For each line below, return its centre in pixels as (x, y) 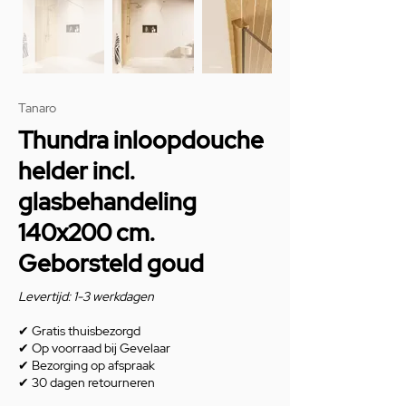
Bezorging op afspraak (92, 365)
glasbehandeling (107, 202)
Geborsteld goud (111, 263)
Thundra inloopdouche (141, 140)
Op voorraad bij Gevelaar (100, 348)
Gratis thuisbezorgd (86, 330)
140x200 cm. (87, 232)
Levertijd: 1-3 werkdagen (86, 296)
